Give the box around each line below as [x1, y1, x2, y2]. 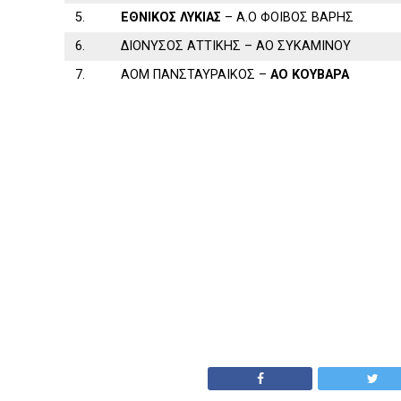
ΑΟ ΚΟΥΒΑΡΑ [270, 67, 350, 82]
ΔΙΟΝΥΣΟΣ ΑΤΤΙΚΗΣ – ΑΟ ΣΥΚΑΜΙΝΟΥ [121, 38, 352, 54]
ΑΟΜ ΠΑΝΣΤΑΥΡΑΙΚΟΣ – [121, 67, 271, 82]
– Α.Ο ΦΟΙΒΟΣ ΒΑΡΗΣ [221, 10, 354, 25]
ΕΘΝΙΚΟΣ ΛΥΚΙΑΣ [121, 10, 222, 25]
